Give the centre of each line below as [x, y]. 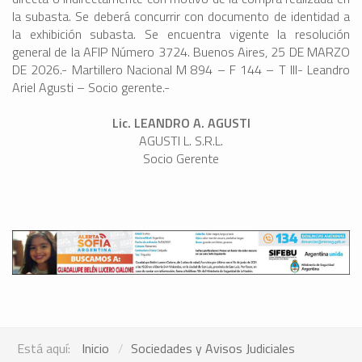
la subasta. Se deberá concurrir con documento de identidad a [181, 17]
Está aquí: [47, 348]
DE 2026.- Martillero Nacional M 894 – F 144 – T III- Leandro [181, 70]
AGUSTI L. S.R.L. [181, 141]
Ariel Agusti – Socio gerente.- [91, 88]
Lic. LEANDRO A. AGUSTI [181, 123]
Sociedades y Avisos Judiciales [213, 348]
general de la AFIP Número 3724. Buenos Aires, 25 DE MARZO [181, 52]
